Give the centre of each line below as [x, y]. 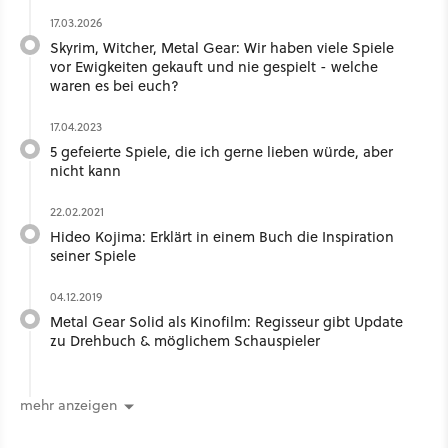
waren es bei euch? [114, 86]
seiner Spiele [93, 256]
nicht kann [85, 171]
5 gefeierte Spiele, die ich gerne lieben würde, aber [221, 152]
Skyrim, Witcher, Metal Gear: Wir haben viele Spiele [222, 48]
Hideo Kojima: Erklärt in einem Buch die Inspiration [222, 237]
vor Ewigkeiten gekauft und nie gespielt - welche [214, 67]
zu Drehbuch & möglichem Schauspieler [185, 341]
